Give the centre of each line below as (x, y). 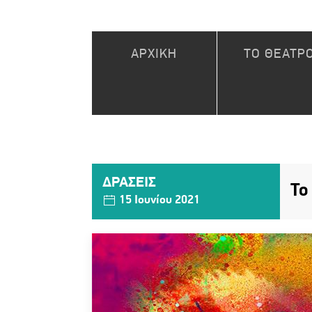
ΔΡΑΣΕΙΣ (129, 182)
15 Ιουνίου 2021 (158, 200)
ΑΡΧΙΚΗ (154, 54)
